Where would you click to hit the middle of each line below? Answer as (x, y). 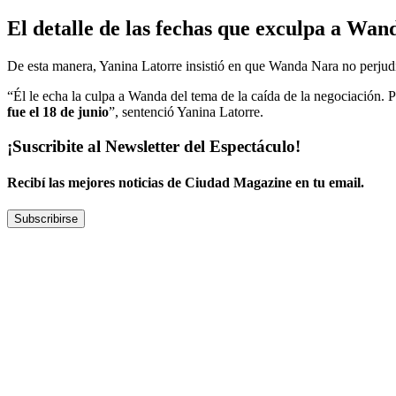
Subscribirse (46, 219)
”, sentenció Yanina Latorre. (186, 111)
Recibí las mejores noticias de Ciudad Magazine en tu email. (186, 182)
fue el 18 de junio (58, 111)
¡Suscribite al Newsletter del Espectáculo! (154, 146)
